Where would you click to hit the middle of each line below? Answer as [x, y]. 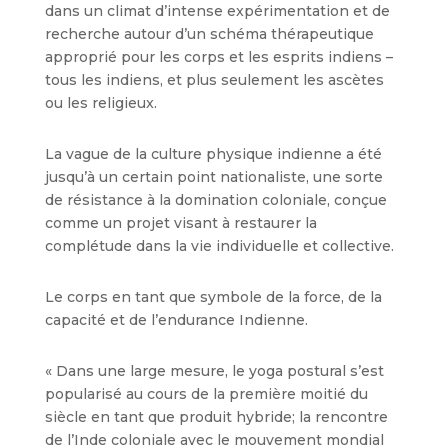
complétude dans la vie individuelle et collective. [219, 246]
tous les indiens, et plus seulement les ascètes [214, 80]
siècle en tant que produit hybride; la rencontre [216, 417]
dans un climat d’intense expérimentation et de [217, 11]
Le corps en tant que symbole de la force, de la [213, 297]
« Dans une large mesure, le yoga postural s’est [214, 371]
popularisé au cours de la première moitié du [206, 394]
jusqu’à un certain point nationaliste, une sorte [213, 177]
